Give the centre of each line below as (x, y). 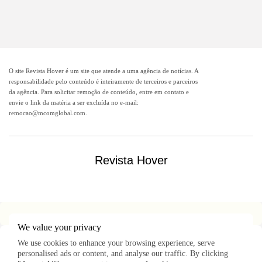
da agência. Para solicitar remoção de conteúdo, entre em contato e (99, 92)
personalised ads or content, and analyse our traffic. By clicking (123, 254)
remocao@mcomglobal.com (47, 113)
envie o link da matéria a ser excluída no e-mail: (74, 102)
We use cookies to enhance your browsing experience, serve (116, 243)
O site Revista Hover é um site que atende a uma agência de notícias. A (104, 70)
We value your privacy (59, 227)
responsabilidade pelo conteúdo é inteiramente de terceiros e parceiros (103, 81)
